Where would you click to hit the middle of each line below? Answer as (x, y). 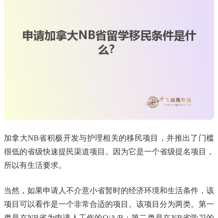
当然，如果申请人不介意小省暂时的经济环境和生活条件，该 (109, 190)
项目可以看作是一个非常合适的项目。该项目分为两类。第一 (109, 204)
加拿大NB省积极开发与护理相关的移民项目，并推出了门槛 (109, 138)
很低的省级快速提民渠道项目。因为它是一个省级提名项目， (109, 151)
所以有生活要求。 (35, 165)
